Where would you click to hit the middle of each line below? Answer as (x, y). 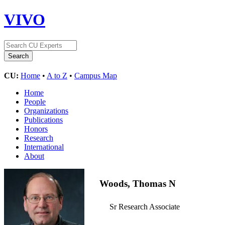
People (35, 101)
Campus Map (96, 75)
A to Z (57, 75)
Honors (36, 129)
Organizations (46, 110)
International (44, 147)
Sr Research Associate (145, 207)
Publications (43, 120)
